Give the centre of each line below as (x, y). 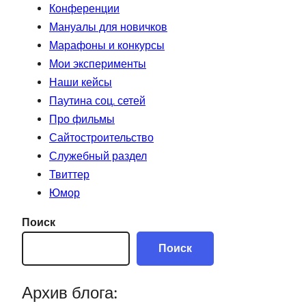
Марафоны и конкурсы (107, 46)
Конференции (84, 9)
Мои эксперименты (98, 64)
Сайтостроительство (101, 138)
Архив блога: (70, 293)
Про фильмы (82, 120)
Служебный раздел (98, 156)
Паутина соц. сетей (97, 101)
